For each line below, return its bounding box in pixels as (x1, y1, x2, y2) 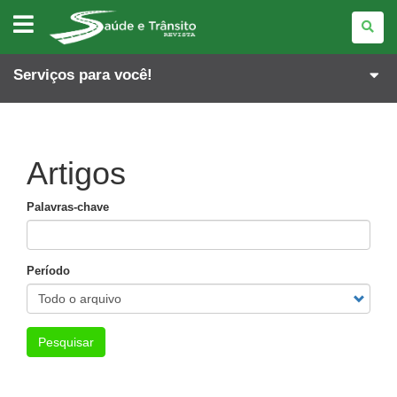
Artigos (27, 155, 126, 191)
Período (27, 264, 70, 277)
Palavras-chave (27, 200, 109, 214)
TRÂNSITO (48, 44, 106, 58)
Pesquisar (38, 335, 94, 349)
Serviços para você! (13, 66, 152, 83)
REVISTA (48, 7, 97, 21)
